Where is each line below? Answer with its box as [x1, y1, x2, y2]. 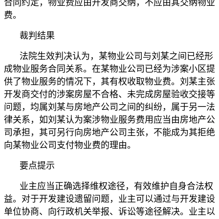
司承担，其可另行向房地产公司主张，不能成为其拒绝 [4, 128, 215, 138]
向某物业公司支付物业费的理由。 [4, 140, 136, 151]
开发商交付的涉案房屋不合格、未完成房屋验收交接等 [4, 89, 215, 100]
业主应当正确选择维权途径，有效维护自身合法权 [20, 181, 213, 192]
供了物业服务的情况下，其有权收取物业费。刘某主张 [4, 77, 215, 87]
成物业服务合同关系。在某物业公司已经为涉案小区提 [4, 64, 215, 74]
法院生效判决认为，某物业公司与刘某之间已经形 [20, 51, 213, 62]
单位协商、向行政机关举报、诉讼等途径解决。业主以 [4, 207, 215, 217]
